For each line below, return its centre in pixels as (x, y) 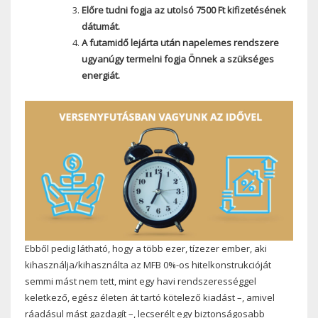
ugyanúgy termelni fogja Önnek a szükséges (177, 59)
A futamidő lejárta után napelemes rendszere (180, 42)
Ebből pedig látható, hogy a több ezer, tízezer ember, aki (146, 249)
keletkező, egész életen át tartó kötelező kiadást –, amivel (150, 298)
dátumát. (100, 26)
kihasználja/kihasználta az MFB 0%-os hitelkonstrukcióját (148, 265)
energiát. (100, 75)
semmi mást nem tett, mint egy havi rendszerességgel (141, 281)
